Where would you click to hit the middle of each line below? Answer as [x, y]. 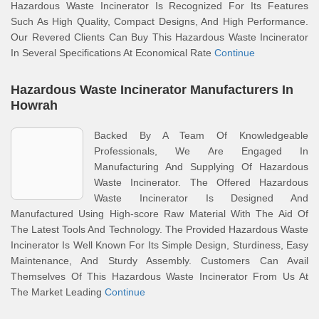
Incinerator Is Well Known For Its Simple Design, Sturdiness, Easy [159, 245]
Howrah [34, 105]
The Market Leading [58, 292]
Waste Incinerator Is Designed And [201, 198]
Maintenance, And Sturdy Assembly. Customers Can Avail [159, 261]
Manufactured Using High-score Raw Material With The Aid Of [159, 214]
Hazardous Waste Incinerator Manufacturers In [152, 90]
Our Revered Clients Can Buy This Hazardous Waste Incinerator [159, 37]
